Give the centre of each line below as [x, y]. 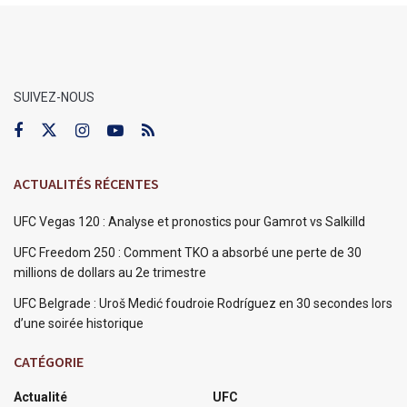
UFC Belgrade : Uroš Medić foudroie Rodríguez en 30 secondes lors [203, 304]
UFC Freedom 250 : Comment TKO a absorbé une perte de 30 [188, 253]
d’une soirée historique [79, 324]
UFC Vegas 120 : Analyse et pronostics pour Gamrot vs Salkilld [189, 222]
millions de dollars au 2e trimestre [110, 273]
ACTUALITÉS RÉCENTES [86, 184]
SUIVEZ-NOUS [54, 98]
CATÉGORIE [49, 362]
